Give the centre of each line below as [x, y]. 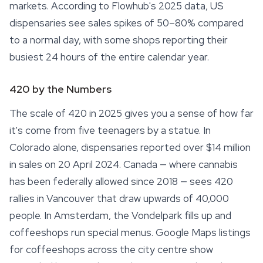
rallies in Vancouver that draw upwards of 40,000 [119, 198]
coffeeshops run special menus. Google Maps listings [130, 232]
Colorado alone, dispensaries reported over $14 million [130, 147]
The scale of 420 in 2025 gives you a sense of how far [131, 113]
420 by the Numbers [60, 89]
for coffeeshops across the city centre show [111, 249]
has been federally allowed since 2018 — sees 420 [121, 181]
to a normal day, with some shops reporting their [119, 40]
